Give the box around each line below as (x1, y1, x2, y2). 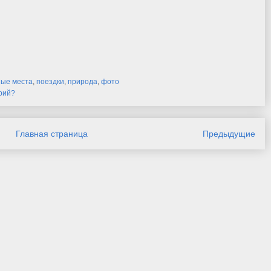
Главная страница (16, 128, 88, 139)
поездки (36, 77, 64, 86)
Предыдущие (203, 128, 255, 139)
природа (68, 77, 97, 86)
